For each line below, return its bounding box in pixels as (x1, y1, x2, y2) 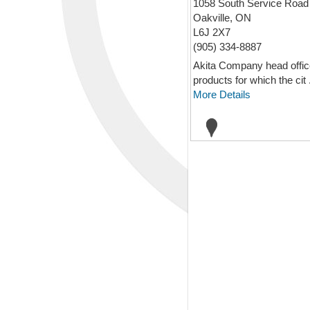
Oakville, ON (193, 12, 251, 24)
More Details (193, 89, 250, 100)
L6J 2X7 (193, 26, 230, 38)
